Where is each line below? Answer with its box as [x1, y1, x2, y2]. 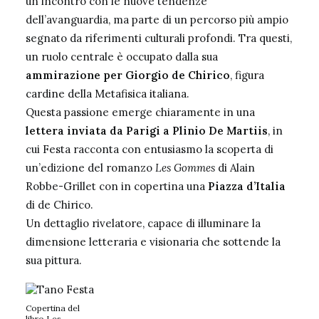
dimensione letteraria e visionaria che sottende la [26, 235, 281, 249]
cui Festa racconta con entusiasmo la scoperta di [26, 142, 273, 156]
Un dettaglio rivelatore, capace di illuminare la [26, 216, 261, 230]
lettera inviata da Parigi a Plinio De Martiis [26, 124, 268, 137]
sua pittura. [26, 253, 82, 267]
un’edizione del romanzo [26, 161, 155, 174]
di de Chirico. [26, 198, 93, 211]
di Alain [215, 161, 255, 174]
